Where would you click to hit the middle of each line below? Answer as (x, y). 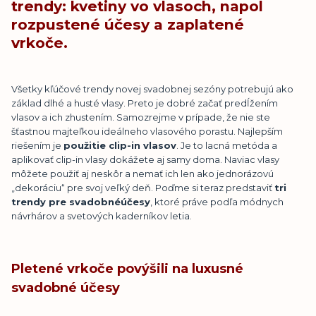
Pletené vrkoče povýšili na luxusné (127, 268)
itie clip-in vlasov (133, 145)
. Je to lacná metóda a (227, 145)
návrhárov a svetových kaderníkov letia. (102, 215)
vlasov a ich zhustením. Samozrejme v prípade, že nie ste (141, 117)
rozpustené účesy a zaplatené (128, 24)
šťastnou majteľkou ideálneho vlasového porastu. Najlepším (147, 131)
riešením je (37, 145)
